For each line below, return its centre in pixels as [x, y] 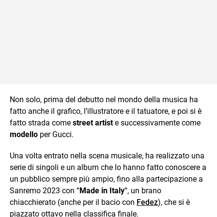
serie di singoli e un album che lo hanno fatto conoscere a [108, 167]
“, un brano [143, 190]
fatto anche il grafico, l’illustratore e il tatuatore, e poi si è [106, 111]
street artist [93, 123]
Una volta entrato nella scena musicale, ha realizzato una [107, 155]
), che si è [174, 202]
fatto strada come [40, 123]
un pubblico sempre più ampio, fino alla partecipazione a [106, 179]
